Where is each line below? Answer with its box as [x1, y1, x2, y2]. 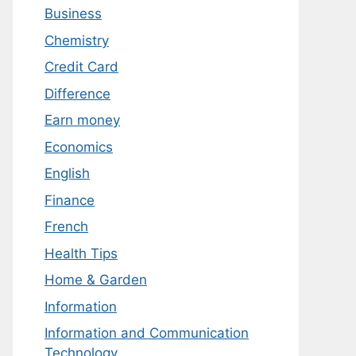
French [44, 219, 88, 234]
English [44, 165, 90, 181]
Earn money [44, 112, 120, 128]
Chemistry [44, 32, 109, 48]
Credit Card [44, 59, 118, 75]
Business [44, 6, 102, 21]
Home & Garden [44, 272, 147, 288]
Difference [44, 85, 110, 102]
